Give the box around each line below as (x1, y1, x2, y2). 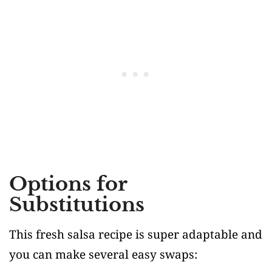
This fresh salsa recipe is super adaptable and (9, 226, 262, 243)
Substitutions (9, 192, 144, 217)
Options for (9, 172, 127, 197)
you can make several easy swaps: (9, 246, 197, 263)
